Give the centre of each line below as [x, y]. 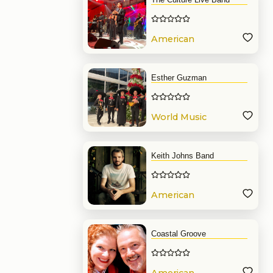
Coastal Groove [179, 234]
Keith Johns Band [183, 156]
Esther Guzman [179, 78]
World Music [179, 117]
